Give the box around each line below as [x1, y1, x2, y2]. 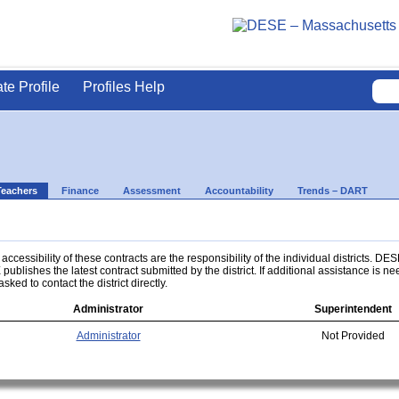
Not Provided [321, 329, 385, 342]
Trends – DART [297, 184, 368, 196]
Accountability [205, 184, 273, 196]
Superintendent [313, 302, 392, 315]
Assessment [123, 184, 181, 196]
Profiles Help [83, 79, 165, 94]
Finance [61, 184, 99, 196]
